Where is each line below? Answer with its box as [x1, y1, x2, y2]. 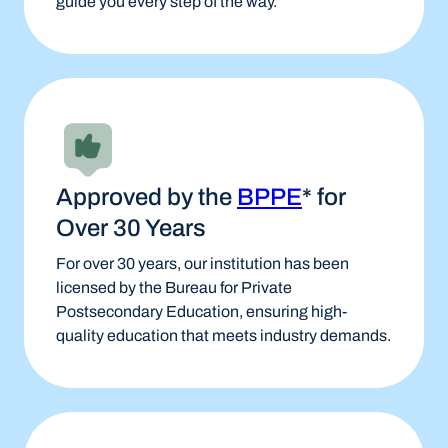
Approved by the [56, 184, 237, 210]
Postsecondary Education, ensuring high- [56, 303, 347, 320]
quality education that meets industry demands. [56, 327, 391, 344]
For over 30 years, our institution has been [56, 255, 349, 272]
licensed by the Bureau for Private [56, 279, 292, 296]
